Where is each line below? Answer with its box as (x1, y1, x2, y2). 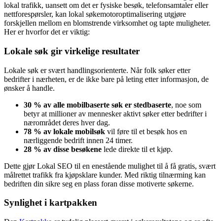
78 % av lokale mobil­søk (24, 127, 105, 136)
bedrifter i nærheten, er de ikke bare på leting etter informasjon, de (4, 74, 209, 83)
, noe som (171, 100, 201, 109)
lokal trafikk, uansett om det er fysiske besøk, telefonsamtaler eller (4, 1, 208, 10)
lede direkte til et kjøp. (102, 145, 173, 153)
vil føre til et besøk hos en (105, 127, 187, 136)
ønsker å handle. (4, 83, 55, 92)
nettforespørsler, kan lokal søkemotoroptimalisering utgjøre (4, 10, 186, 19)
